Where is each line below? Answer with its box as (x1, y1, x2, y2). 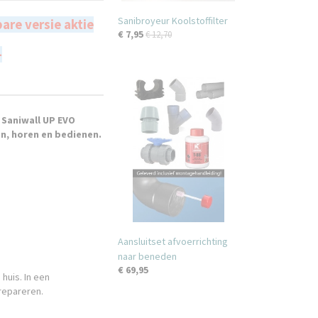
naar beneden (118, 250, 177, 263)
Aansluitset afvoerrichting (118, 235, 228, 248)
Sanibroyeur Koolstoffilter (118, 14, 228, 27)
